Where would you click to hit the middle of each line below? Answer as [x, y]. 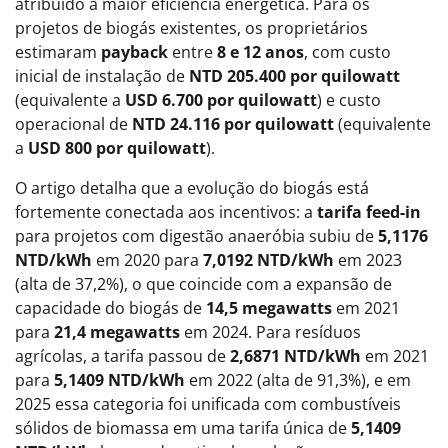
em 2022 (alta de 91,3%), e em [298, 380]
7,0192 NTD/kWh [268, 260]
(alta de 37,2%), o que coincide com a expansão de [203, 284]
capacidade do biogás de [110, 308]
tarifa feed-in [369, 212]
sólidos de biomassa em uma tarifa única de [183, 428]
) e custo [349, 100]
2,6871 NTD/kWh [295, 356]
